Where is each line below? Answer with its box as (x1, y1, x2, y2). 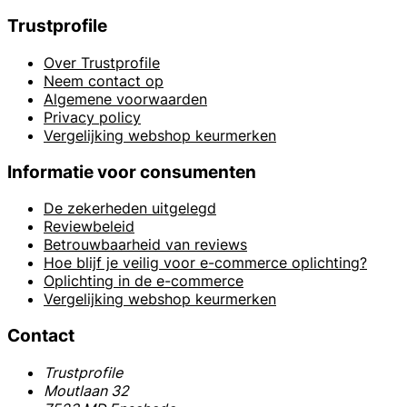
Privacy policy (44, 107, 141, 126)
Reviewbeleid (44, 217, 134, 236)
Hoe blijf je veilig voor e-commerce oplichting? (44, 253, 367, 273)
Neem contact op (44, 71, 164, 90)
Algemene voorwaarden (44, 89, 207, 108)
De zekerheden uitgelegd (44, 199, 216, 218)
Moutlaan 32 (44, 381, 129, 400)
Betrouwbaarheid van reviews (44, 235, 247, 254)
